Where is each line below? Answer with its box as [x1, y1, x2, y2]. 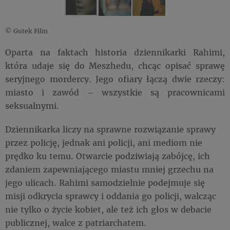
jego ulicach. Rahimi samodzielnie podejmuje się [5, 177, 205, 188]
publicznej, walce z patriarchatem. [5, 217, 146, 228]
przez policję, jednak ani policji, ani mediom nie [5, 137, 202, 148]
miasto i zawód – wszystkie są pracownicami [5, 87, 225, 98]
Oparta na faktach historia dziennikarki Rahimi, [5, 47, 225, 58]
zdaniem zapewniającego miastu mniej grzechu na [5, 164, 214, 175]
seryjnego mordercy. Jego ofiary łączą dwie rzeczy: [5, 73, 225, 85]
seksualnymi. [5, 100, 59, 111]
